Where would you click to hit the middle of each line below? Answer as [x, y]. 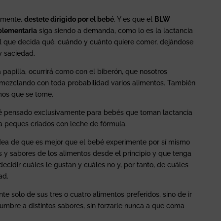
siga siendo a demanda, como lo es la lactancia [115, 30]
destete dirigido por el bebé [69, 19]
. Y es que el [134, 19]
